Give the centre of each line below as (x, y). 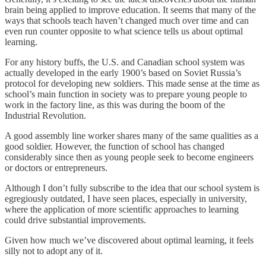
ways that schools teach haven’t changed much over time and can (127, 21)
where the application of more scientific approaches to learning (122, 210)
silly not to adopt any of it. (54, 251)
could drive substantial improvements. (77, 220)
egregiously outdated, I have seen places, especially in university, (126, 199)
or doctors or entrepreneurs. (57, 168)
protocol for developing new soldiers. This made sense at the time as (132, 84)
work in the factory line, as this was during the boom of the (115, 105)
